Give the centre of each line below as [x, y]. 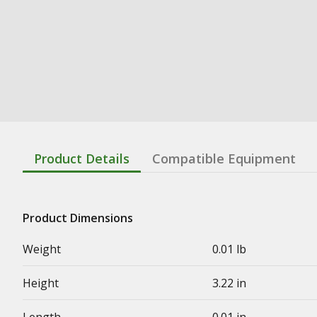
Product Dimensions [78, 218]
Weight [42, 249]
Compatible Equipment [224, 158]
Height [41, 283]
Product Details [82, 158]
